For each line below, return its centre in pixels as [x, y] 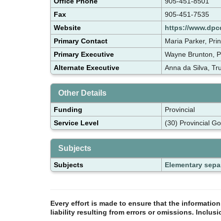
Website [67, 27]
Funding [68, 109]
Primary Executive [84, 54]
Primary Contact [81, 41]
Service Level [76, 123]
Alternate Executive [87, 67]
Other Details [82, 93]
